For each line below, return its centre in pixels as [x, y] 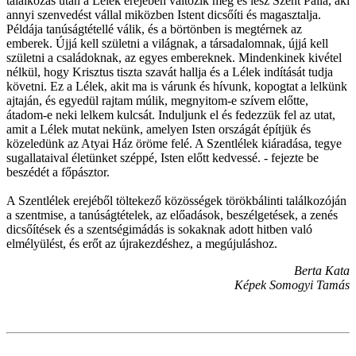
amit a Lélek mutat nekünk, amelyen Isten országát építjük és [159, 129]
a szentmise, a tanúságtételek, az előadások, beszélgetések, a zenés [172, 215]
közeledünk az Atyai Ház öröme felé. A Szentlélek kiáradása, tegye [174, 143]
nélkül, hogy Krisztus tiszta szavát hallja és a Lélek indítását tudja [170, 72]
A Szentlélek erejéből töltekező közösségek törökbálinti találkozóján [176, 200]
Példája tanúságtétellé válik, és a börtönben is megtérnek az [154, 29]
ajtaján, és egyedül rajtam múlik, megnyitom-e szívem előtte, [157, 100]
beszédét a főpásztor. [58, 172]
